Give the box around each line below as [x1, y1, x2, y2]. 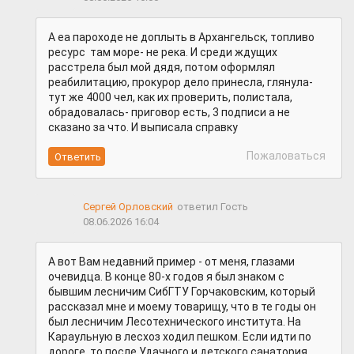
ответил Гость [177, 200, 248, 213]
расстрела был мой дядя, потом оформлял [48, 61, 275, 74]
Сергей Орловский [83, 200, 173, 213]
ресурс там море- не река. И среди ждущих [48, 46, 277, 59]
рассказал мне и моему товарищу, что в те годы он [48, 300, 316, 314]
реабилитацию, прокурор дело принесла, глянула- [48, 76, 313, 89]
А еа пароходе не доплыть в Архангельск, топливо [48, 31, 314, 44]
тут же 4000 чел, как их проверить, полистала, [48, 91, 292, 104]
